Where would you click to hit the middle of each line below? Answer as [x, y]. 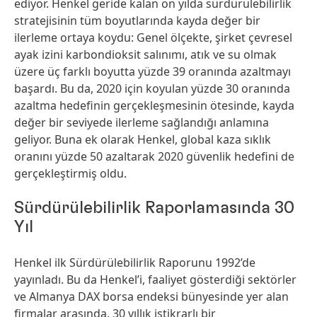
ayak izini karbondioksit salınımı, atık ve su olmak [145, 54]
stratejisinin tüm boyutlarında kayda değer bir [137, 21]
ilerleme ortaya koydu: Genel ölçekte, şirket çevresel [153, 38]
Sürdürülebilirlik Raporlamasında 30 [154, 208]
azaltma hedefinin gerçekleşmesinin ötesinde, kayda [154, 105]
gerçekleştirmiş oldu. [70, 173]
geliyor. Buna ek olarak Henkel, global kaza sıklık [143, 139]
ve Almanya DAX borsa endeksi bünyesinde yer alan [151, 296]
